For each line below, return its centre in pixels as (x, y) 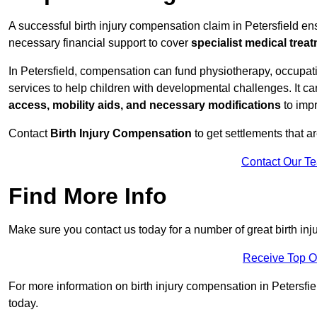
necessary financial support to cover (100, 43)
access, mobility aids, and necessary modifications (145, 105)
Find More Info (88, 196)
